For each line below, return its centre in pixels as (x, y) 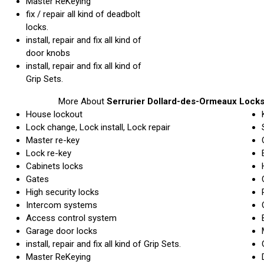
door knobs (48, 53)
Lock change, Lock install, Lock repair (98, 127)
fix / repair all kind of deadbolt (83, 14)
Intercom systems (62, 205)
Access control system (71, 218)
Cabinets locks (55, 166)
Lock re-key (49, 153)
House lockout (54, 114)
